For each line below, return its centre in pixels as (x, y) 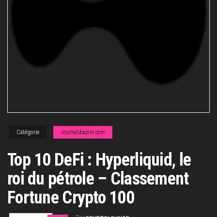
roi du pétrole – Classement (98, 179)
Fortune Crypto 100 (71, 198)
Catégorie (28, 132)
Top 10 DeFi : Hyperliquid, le (99, 160)
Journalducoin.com (83, 132)
